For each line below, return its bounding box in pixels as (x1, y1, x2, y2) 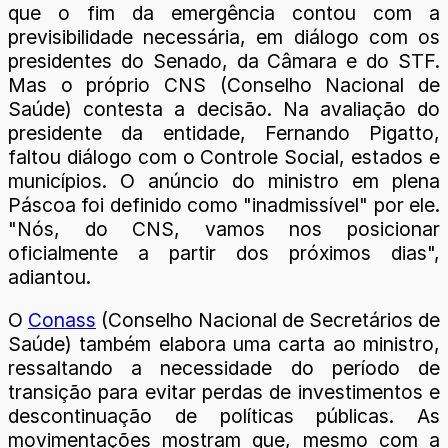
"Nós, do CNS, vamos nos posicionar (8, 217, 440, 242)
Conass (28, 308, 96, 333)
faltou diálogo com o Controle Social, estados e (8, 145, 440, 170)
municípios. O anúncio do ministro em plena (8, 169, 440, 194)
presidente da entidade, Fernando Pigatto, (8, 121, 440, 146)
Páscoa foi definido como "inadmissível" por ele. (8, 193, 440, 218)
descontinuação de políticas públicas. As (8, 404, 440, 429)
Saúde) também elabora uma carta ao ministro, (8, 332, 440, 357)
